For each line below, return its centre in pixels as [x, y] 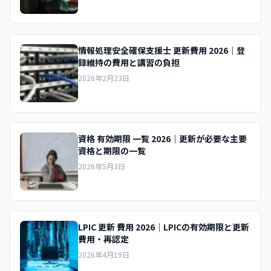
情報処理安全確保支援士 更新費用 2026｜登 [162, 50]
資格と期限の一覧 [112, 151]
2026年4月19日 [104, 254]
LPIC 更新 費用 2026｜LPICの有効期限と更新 [164, 227]
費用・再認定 [103, 239]
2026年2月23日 [104, 78]
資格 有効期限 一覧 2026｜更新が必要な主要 [162, 139]
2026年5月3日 [102, 166]
